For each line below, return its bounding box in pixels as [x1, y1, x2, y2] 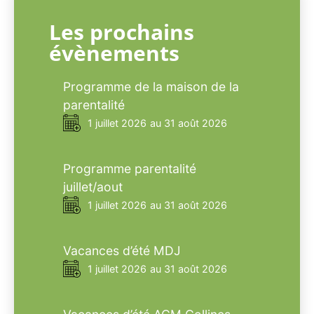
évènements [49, 39, 179, 68]
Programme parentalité [63, 161, 196, 177]
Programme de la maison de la [63, 79, 239, 95]
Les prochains [49, 18, 194, 47]
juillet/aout [63, 179, 123, 195]
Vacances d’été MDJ [63, 243, 181, 259]
